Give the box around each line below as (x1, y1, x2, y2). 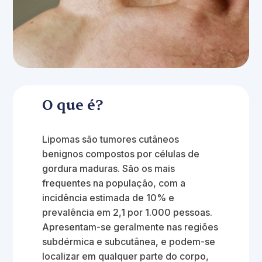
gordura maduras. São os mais (42, 163, 175, 174)
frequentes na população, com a (42, 177, 186, 189)
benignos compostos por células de (42, 148, 200, 160)
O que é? (42, 95, 104, 113)
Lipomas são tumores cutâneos (42, 133, 180, 145)
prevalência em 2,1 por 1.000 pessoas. (42, 206, 213, 218)
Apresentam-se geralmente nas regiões (42, 221, 219, 233)
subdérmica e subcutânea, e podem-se (42, 236, 216, 247)
